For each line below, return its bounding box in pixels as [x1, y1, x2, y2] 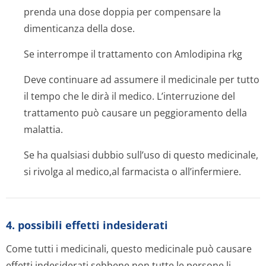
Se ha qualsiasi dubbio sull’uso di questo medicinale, [24, 148, 258, 161]
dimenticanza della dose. [24, 22, 135, 35]
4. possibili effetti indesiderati [6, 218, 168, 232]
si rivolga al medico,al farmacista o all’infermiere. [24, 165, 241, 178]
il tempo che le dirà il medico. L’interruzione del [24, 90, 235, 103]
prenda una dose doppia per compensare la [24, 5, 221, 18]
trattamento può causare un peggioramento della [24, 106, 247, 119]
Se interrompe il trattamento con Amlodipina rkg [24, 47, 242, 61]
